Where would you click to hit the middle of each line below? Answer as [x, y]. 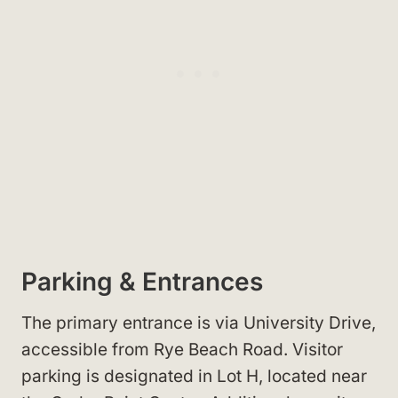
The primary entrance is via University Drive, [199, 322]
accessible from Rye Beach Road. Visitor [182, 349]
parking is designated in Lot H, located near [194, 376]
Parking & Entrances [142, 281]
